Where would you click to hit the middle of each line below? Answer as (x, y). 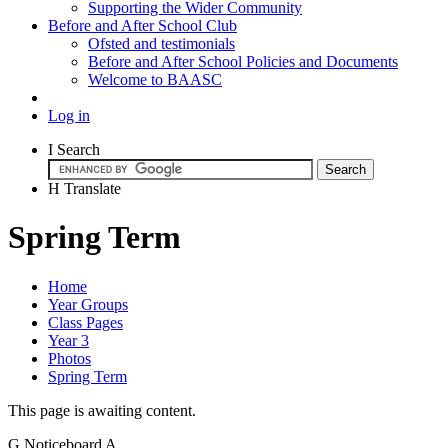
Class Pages (85, 322)
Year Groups (88, 304)
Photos (69, 358)
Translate (92, 188)
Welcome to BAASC (155, 79)
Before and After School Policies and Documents (243, 61)
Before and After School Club (142, 25)
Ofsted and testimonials (161, 43)
